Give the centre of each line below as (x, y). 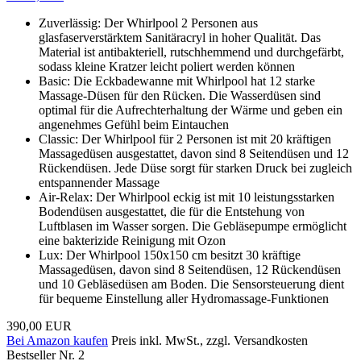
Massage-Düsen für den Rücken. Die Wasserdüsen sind (180, 95)
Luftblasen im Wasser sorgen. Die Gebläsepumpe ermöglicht (193, 226)
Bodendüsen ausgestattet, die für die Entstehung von (172, 211)
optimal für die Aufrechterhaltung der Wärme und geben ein (191, 110)
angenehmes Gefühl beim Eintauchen (134, 124)
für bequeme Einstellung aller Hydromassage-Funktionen (184, 298)
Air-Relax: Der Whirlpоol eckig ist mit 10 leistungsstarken (187, 197)
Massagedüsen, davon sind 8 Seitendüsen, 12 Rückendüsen (190, 269)
